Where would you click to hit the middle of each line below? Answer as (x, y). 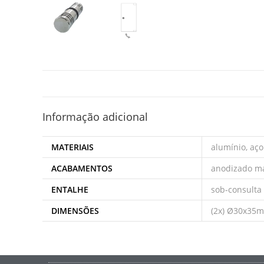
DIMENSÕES (75, 211)
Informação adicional (95, 117)
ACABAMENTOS (82, 169)
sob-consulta (236, 190)
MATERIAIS (72, 147)
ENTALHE (70, 190)
